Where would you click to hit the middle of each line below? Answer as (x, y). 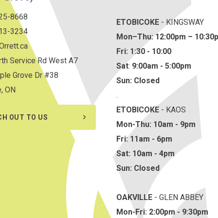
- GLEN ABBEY (178, 198)
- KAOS (173, 110)
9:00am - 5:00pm (162, 66)
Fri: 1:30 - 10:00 (144, 52)
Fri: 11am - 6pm (144, 139)
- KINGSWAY (182, 22)
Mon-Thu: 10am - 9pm (156, 125)
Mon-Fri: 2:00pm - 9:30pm (162, 212)
